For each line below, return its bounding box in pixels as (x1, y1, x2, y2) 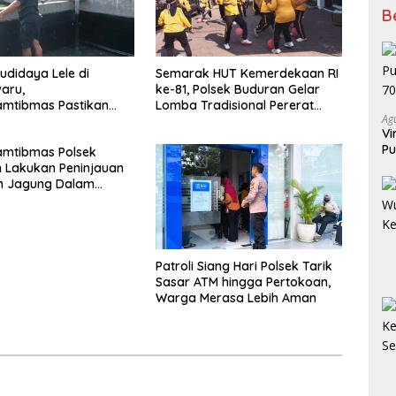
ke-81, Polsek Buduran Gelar (155, 81, 320, 98)
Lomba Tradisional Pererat (155, 97, 314, 114)
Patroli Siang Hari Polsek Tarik (155, 258, 332, 275)
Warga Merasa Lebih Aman (155, 290, 316, 307)
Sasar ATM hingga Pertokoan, (155, 274, 331, 291)
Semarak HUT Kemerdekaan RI (155, 65, 339, 82)
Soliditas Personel (155, 113, 259, 130)
